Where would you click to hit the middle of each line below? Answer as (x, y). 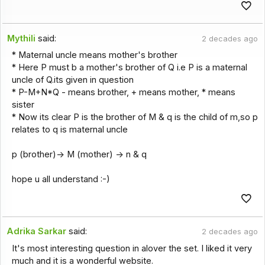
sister (23, 104)
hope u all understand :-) (61, 179)
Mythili (22, 38)
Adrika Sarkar (37, 232)
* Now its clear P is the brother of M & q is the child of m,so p (135, 117)
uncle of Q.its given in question (72, 80)
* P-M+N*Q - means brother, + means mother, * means (123, 92)
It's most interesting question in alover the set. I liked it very (132, 248)
